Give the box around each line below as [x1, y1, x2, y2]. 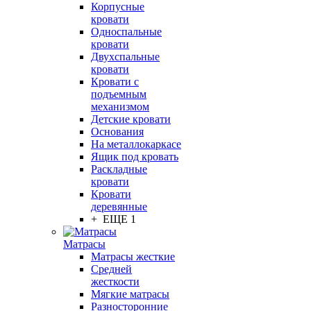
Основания [91, 126, 144, 137]
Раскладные [91, 163, 147, 175]
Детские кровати [91, 113, 171, 125]
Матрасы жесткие [91, 251, 175, 262]
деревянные [91, 201, 147, 212]
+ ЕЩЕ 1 [91, 213, 136, 225]
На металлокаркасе [91, 138, 181, 150]
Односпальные [91, 26, 162, 37]
